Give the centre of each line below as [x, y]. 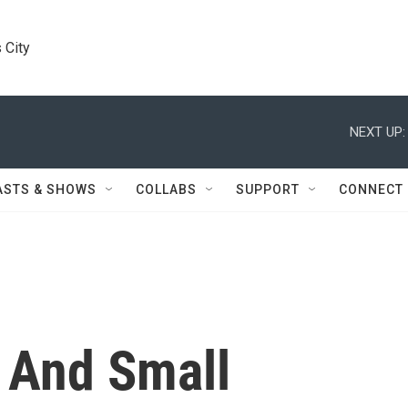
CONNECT [371, 189]
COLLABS [166, 189]
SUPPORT [268, 189]
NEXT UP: [377, 132]
